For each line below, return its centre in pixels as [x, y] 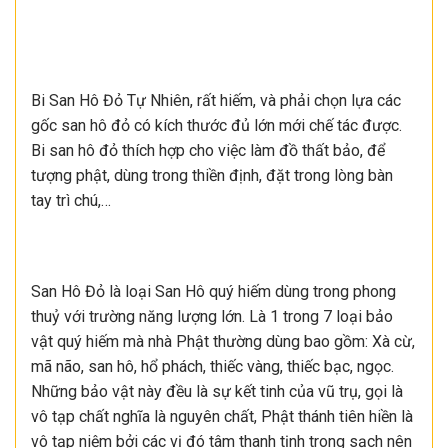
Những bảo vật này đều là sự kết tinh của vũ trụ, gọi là [217, 392]
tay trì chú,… [71, 200]
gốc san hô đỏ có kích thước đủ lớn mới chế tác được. [216, 125]
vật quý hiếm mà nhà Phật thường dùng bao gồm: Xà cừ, [223, 342]
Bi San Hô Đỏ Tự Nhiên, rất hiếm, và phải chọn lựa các [216, 100]
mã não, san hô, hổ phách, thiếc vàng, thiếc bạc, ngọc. [212, 367]
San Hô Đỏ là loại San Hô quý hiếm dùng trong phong [213, 292]
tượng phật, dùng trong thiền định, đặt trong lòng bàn [212, 175]
